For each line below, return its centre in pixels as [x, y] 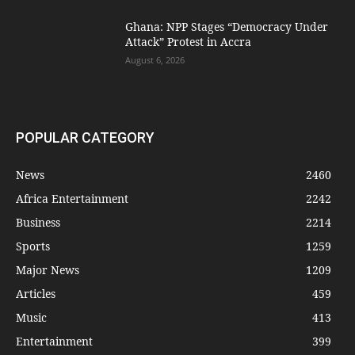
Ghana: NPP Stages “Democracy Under [227, 26]
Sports [33, 246]
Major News [48, 269]
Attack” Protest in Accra [189, 41]
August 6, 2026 [155, 59]
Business [38, 222]
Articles [36, 293]
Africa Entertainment [72, 198]
